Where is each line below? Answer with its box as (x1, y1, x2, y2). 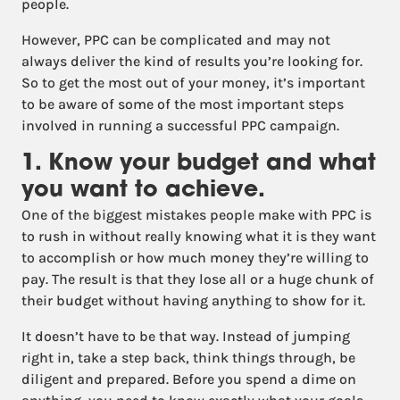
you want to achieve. (21, 179, 265, 203)
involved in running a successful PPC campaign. (21, 117, 339, 134)
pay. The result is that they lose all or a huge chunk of (21, 271, 374, 287)
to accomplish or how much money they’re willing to (21, 249, 369, 266)
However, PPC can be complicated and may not (21, 31, 330, 48)
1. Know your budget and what (21, 153, 376, 176)
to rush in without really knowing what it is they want (21, 228, 376, 245)
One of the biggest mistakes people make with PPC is (21, 206, 371, 223)
